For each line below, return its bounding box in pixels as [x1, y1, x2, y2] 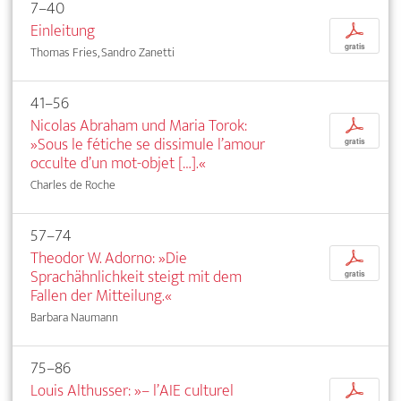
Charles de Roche [30, 174, 115, 195]
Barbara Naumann [30, 306, 118, 328]
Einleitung [30, 16, 95, 45]
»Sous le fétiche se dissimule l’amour [30, 130, 265, 158]
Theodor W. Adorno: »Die [30, 243, 187, 272]
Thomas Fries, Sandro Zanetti [30, 41, 175, 63]
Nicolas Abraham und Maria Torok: [30, 111, 247, 140]
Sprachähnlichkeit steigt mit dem [30, 262, 242, 291]
